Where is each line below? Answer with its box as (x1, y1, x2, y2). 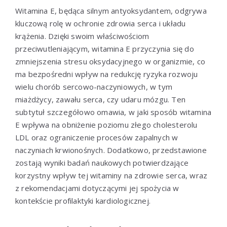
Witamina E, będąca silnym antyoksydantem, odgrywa (15, 5, 207, 16)
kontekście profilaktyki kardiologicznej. (15, 195, 150, 206)
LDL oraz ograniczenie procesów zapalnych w (15, 132, 178, 142)
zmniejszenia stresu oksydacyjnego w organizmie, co (15, 56, 206, 66)
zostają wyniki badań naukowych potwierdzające (15, 157, 188, 168)
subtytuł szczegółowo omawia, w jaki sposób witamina (15, 106, 212, 117)
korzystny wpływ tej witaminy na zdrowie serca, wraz (15, 170, 208, 180)
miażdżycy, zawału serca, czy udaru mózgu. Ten (15, 94, 185, 104)
